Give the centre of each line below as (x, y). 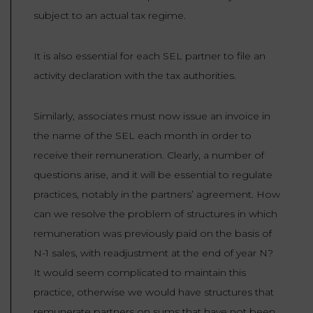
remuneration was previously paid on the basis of (153, 233)
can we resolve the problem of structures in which (155, 213)
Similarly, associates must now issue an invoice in (152, 116)
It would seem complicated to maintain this (140, 272)
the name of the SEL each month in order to (143, 135)
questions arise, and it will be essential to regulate (153, 174)
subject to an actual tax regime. (110, 15)
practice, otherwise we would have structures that (154, 292)
